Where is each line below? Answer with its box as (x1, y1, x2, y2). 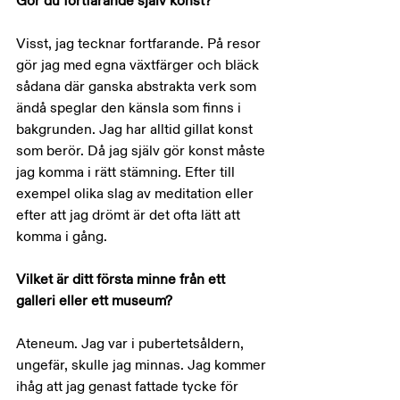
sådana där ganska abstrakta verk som (16, 78, 260, 96)
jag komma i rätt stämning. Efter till (16, 163, 238, 181)
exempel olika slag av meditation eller (16, 185, 257, 203)
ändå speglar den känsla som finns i (16, 99, 245, 117)
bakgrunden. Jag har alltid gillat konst (16, 121, 256, 138)
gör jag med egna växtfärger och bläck (16, 56, 262, 74)
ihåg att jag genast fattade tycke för (16, 378, 242, 396)
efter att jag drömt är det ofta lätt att (16, 206, 244, 224)
